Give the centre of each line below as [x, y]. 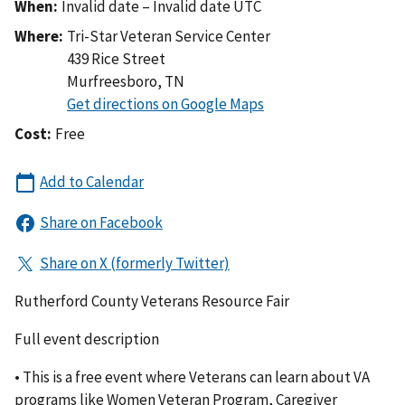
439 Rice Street [116, 58]
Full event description [87, 339]
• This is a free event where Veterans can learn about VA [192, 377]
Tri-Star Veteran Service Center [169, 36]
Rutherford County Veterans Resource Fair [152, 301]
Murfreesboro [112, 81]
